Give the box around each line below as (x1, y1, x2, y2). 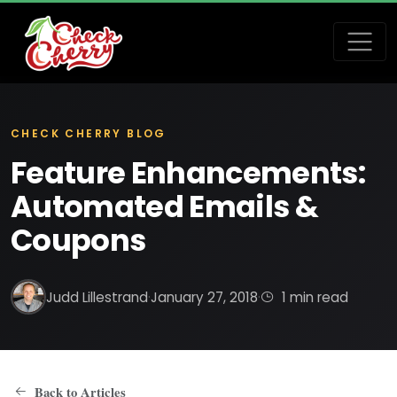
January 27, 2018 (151, 287, 258, 307)
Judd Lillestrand (46, 287, 148, 307)
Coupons (11, 220, 146, 261)
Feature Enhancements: (11, 152, 365, 194)
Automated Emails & (11, 186, 318, 228)
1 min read (278, 287, 348, 307)
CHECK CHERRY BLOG (11, 126, 167, 141)
